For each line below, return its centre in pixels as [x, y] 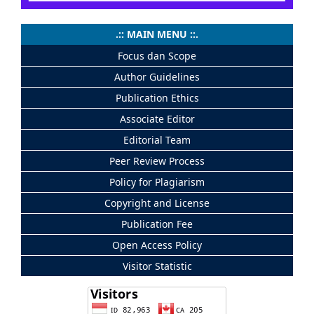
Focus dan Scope [157, 56]
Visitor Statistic [157, 266]
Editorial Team [157, 140]
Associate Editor [157, 119]
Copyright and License [157, 203]
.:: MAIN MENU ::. [157, 34]
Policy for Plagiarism [157, 182]
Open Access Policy [157, 245]
